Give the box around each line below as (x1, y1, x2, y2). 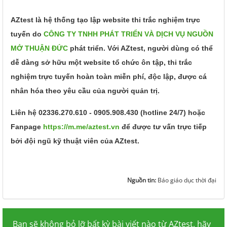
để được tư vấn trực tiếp (120, 122, 207, 131)
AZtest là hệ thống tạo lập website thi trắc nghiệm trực (11, 15, 200, 24)
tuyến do (11, 29, 44, 38)
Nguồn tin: (127, 175, 158, 184)
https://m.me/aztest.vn (43, 122, 120, 131)
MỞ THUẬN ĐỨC (11, 44, 68, 52)
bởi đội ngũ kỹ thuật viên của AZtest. (11, 136, 139, 145)
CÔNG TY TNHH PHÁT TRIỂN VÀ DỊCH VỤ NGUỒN (44, 29, 213, 38)
